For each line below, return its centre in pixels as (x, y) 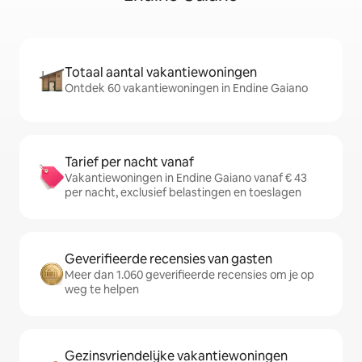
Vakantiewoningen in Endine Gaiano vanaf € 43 (186, 178)
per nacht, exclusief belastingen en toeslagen (183, 193)
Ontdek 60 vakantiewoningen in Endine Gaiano (186, 88)
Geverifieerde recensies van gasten (168, 259)
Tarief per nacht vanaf (129, 162)
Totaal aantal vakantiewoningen (161, 73)
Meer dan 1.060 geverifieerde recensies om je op (189, 275)
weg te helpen (102, 290)
